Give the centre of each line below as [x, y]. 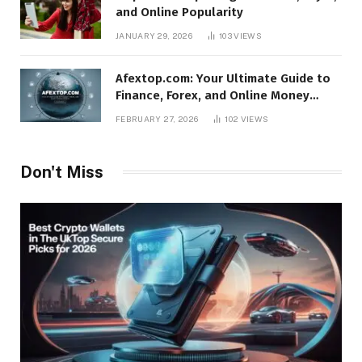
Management [154, 112]
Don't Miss [62, 172]
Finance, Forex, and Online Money [213, 95]
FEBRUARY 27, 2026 [157, 118]
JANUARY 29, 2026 [154, 35]
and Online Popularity [179, 12]
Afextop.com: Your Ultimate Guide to [223, 78]
